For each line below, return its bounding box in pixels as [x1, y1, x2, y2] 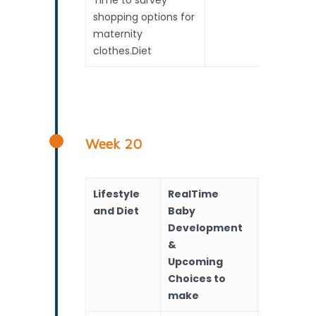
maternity [93, 26, 143, 41]
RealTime [168, 186, 219, 201]
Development [168, 220, 243, 235]
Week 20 [85, 135, 142, 152]
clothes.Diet [93, 43, 152, 58]
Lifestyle [93, 186, 140, 201]
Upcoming [168, 254, 224, 269]
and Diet [93, 203, 140, 218]
